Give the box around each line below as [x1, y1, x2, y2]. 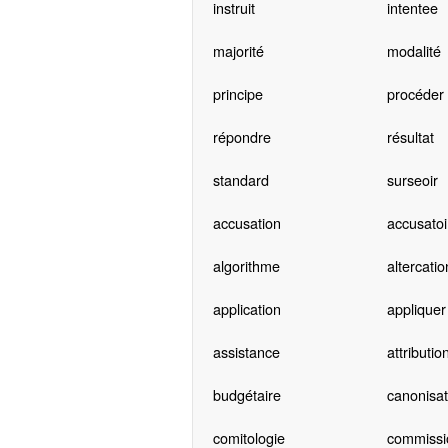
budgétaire [212, 384, 281, 406]
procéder [386, 83, 444, 105]
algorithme [212, 255, 280, 277]
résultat [386, 126, 434, 148]
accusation [212, 212, 281, 234]
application [212, 298, 281, 320]
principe [212, 83, 263, 105]
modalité [386, 40, 441, 62]
